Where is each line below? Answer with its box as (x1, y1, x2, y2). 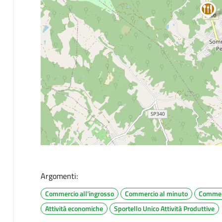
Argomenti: (40, 169, 78, 182)
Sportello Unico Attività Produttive (113, 203, 215, 214)
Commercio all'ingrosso (45, 188, 114, 199)
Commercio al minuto (124, 188, 188, 199)
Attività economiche (45, 203, 103, 214)
